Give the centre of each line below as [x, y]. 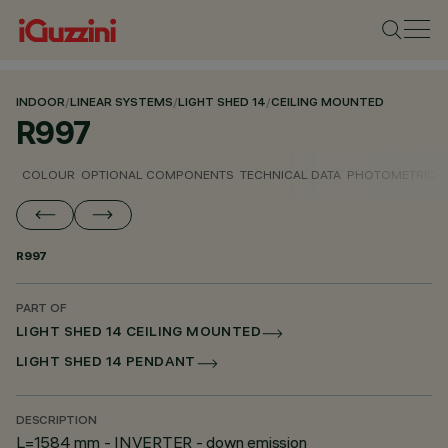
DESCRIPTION [56, 421]
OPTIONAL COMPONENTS [157, 174]
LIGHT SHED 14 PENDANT [106, 363]
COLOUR [48, 174]
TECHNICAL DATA [290, 174]
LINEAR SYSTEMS [121, 103]
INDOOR [40, 103]
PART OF [41, 309]
